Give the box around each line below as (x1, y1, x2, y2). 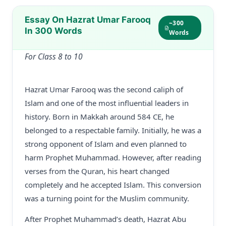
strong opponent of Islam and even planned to (25, 139, 187, 149)
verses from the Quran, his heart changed (25, 166, 169, 176)
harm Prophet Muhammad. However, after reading (25, 152, 201, 162)
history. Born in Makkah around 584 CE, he (25, 111, 174, 122)
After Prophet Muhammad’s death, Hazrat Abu (25, 214, 186, 224)
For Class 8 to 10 (25, 51, 83, 62)
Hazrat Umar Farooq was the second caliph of (25, 84, 183, 94)
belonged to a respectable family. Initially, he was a (25, 125, 201, 135)
